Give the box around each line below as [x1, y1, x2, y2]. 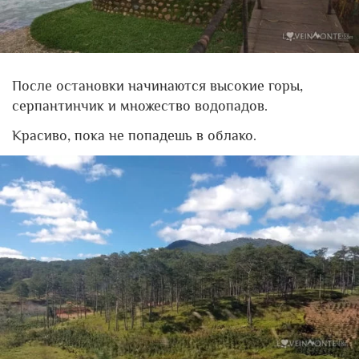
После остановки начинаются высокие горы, [12, 77, 303, 94]
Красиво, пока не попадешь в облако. [12, 127, 256, 143]
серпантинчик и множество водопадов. [12, 97, 268, 114]
